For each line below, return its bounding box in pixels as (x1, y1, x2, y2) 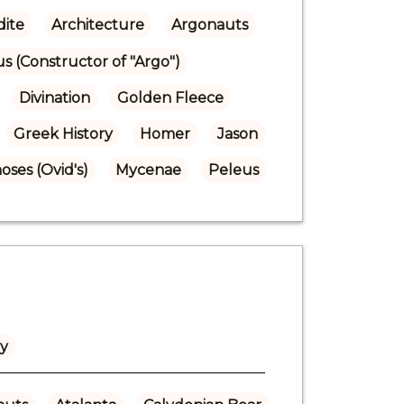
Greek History (13, 124, 113, 142)
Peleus (207, 161, 259, 179)
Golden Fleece (116, 88, 224, 106)
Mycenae (115, 161, 181, 179)
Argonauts (170, 15, 248, 33)
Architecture (50, 15, 144, 33)
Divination (18, 88, 90, 106)
